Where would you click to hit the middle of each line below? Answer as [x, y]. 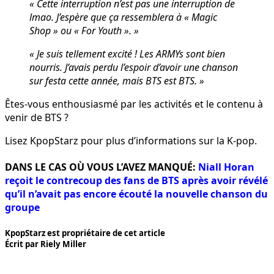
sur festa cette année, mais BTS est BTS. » [117, 80]
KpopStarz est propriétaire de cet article [85, 233]
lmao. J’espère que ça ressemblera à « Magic [123, 17]
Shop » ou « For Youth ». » [84, 30]
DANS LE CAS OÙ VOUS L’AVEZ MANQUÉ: [102, 167]
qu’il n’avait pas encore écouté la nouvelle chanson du [136, 194]
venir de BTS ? [37, 117]
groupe [22, 208]
